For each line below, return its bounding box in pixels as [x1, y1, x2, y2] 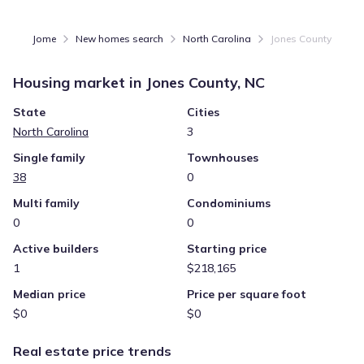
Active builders [13, 241, 98, 256]
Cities [187, 105, 219, 119]
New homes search [76, 32, 163, 45]
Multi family [13, 196, 80, 210]
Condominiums [187, 196, 271, 210]
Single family [13, 150, 85, 165]
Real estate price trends [13, 343, 171, 359]
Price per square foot [187, 287, 306, 301]
